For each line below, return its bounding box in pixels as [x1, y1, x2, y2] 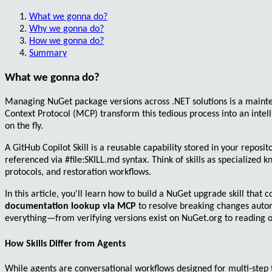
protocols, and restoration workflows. [5, 168, 151, 178]
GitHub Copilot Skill [13, 143, 89, 154]
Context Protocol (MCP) [5, 109, 98, 120]
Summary [29, 48, 67, 58]
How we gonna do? [29, 36, 104, 46]
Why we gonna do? [29, 24, 104, 34]
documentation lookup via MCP [5, 202, 136, 212]
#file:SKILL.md [65, 155, 120, 166]
